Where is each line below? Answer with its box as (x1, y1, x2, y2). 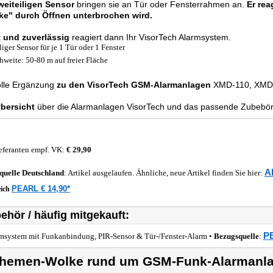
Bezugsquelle (214, 232, 259, 241)
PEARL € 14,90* (12, 184, 70, 193)
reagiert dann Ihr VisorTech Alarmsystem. (69, 32, 231, 42)
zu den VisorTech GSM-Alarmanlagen (57, 80, 211, 90)
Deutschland (22, 168, 64, 177)
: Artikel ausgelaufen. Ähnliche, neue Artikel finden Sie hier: (64, 168, 264, 177)
